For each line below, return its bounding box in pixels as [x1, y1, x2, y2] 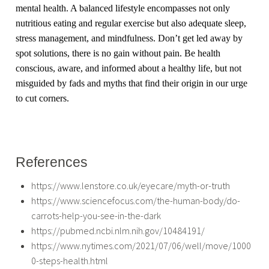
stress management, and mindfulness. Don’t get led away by [16, 33, 243, 44]
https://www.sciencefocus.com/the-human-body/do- [31, 195, 240, 207]
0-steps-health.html [31, 255, 108, 267]
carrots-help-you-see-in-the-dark [31, 210, 161, 222]
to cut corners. [16, 93, 70, 104]
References [16, 154, 88, 171]
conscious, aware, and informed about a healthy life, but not [16, 63, 242, 74]
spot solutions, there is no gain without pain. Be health [16, 48, 221, 59]
